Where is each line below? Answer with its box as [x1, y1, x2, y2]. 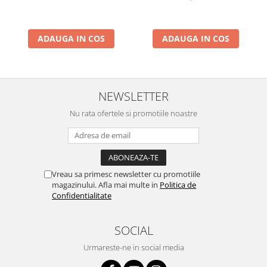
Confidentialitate [52, 190, 111, 201]
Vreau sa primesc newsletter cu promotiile [52, 169, 200, 179]
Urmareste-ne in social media [83, 242, 184, 253]
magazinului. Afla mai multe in [52, 179, 160, 190]
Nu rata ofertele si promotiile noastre [70, 108, 197, 119]
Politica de [160, 179, 196, 190]
